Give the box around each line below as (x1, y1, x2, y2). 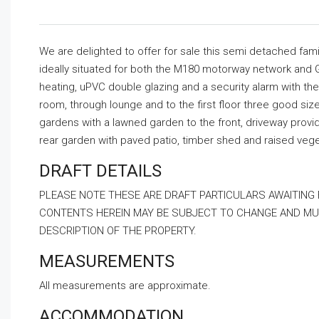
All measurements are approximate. (39, 279, 211, 293)
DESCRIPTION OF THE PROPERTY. (39, 224, 197, 238)
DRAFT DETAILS (39, 161, 162, 182)
